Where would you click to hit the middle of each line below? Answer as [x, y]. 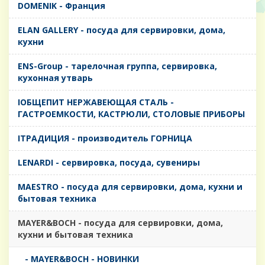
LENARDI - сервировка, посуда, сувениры [109, 163]
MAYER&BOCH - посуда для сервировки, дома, [120, 223]
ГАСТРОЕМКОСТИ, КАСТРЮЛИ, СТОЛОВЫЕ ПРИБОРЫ [131, 114]
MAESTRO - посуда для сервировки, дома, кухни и [130, 187]
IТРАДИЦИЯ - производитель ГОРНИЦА [105, 138]
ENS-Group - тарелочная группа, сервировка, [117, 66]
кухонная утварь [55, 78]
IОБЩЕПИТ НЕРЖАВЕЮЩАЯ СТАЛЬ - [96, 102]
